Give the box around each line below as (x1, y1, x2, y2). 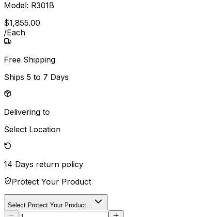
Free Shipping (4, 54, 55, 64)
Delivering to (4, 107, 50, 117)
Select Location (4, 124, 61, 134)
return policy (36, 159, 83, 169)
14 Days (4, 159, 33, 169)
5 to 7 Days (27, 72, 69, 82)
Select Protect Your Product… (8, 201, 93, 209)
